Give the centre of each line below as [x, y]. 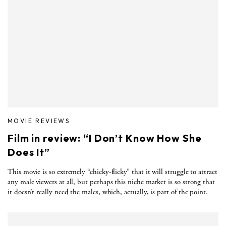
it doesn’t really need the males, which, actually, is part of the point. [108, 192]
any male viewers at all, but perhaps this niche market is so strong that [111, 182]
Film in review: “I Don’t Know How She [105, 138]
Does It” [29, 152]
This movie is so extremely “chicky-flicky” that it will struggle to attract [112, 172]
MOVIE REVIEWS [39, 121]
